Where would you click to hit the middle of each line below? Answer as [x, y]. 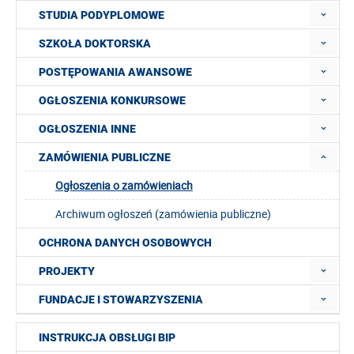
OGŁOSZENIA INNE [87, 129]
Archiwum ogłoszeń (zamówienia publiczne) [163, 214]
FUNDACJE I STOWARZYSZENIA [121, 299]
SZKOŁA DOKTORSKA [95, 43]
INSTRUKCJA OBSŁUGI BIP [107, 337]
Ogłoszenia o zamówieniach [124, 185]
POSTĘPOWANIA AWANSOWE [115, 72]
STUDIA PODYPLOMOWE [102, 15]
